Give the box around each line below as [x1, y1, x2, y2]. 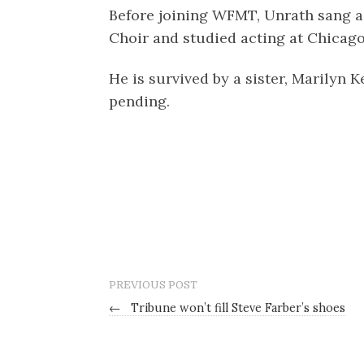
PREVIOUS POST [109, 279, 198, 292]
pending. [109, 91, 171, 110]
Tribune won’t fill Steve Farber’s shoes [128, 301, 346, 316]
